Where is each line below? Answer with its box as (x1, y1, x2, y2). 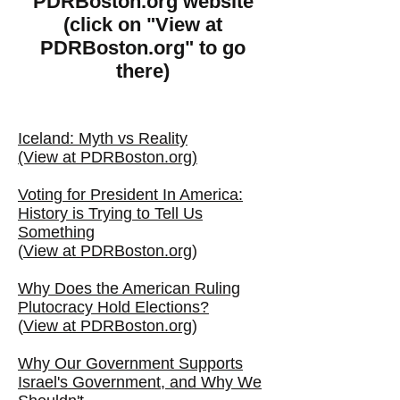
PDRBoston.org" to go (40, 37, 246, 59)
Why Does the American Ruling (18, 279, 240, 297)
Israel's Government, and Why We (18, 373, 262, 391)
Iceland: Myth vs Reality (18, 129, 187, 147)
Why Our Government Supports (18, 354, 243, 372)
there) (116, 60, 170, 82)
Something (18, 223, 95, 241)
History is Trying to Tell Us (18, 204, 203, 222)
